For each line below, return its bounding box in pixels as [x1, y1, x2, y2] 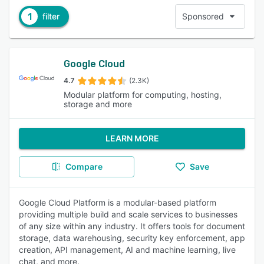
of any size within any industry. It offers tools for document [19, 221, 245, 231]
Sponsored [182, 11, 224, 21]
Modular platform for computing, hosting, [64, 90, 222, 100]
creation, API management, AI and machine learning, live [19, 245, 236, 255]
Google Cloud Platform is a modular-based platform [19, 197, 216, 207]
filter [42, 11, 60, 21]
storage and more [64, 99, 132, 109]
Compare [65, 161, 103, 171]
